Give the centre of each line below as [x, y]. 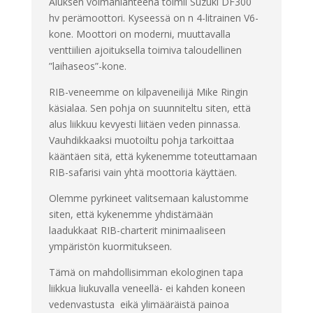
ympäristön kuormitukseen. [110, 247]
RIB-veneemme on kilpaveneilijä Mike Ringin [148, 92]
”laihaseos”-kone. [87, 66]
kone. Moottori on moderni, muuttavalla [139, 34]
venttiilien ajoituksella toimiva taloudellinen [145, 50]
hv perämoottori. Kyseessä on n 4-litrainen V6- [153, 18]
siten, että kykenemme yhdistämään [131, 214]
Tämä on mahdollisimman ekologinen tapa [146, 272]
